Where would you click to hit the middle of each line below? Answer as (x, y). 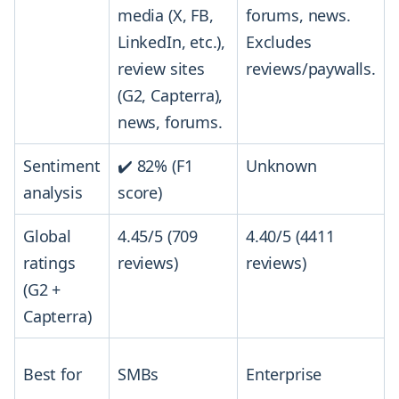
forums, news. (298, 16)
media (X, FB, (166, 16)
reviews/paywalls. (311, 69)
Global (47, 236)
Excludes (279, 42)
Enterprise (284, 375)
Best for (53, 375)
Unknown (281, 166)
